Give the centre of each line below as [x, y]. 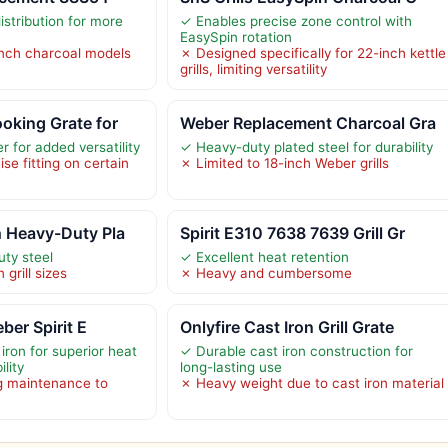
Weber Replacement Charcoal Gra [307, 122]
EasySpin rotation [235, 36]
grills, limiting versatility [253, 68]
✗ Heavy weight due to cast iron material [311, 382]
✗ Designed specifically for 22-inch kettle [312, 52]
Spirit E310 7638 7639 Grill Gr [292, 232]
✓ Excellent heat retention [264, 256]
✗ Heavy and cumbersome [265, 272]
